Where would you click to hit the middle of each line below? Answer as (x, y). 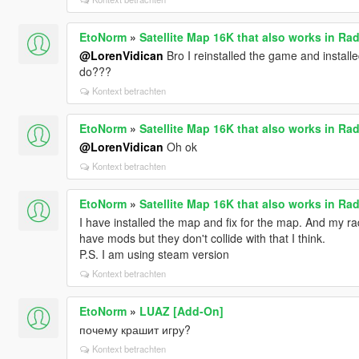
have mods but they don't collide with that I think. (202, 238)
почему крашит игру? (135, 329)
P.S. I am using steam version (154, 254)
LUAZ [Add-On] (181, 311)
